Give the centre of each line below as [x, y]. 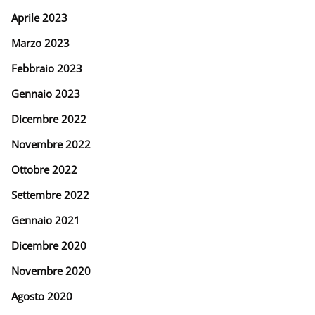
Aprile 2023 [39, 18]
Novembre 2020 [51, 271]
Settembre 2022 [50, 195]
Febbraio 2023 [47, 68]
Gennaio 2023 [46, 94]
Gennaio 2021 [46, 220]
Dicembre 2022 [49, 119]
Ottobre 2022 [44, 169]
